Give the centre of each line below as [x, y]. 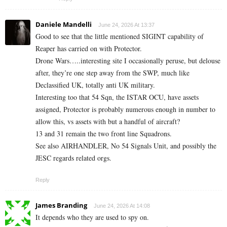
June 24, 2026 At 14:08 [122, 205]
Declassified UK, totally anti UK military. [95, 85]
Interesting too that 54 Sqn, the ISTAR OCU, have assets [117, 97]
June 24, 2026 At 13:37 [126, 25]
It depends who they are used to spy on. [92, 217]
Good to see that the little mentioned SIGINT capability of [120, 36]
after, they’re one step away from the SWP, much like [112, 72]
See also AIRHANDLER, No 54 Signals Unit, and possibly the [126, 145]
